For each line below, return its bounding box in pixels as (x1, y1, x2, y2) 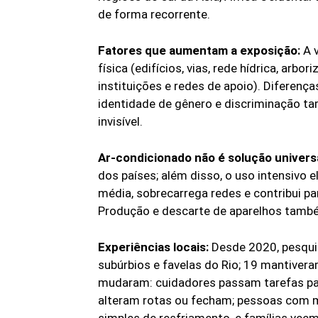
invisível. (98, 114, 143, 129)
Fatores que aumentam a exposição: (98, 43, 300, 58)
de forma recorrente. (98, 7, 210, 22)
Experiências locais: (98, 240, 209, 255)
